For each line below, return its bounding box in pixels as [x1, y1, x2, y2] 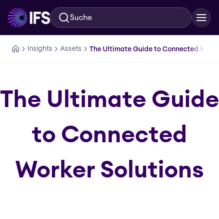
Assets [60, 45, 82, 52]
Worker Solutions [15, 158, 204, 182]
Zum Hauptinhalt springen [1, 15, 96, 23]
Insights [27, 45, 52, 52]
